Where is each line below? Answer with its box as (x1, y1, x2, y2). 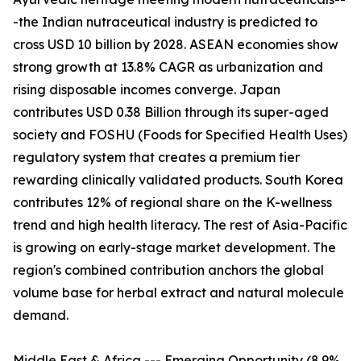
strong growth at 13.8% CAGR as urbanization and (13, 59, 323, 76)
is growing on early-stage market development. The (13, 239, 336, 256)
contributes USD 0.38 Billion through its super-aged (13, 104, 329, 121)
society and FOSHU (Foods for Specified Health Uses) (13, 127, 347, 143)
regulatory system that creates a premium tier (13, 149, 300, 166)
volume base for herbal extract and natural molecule (13, 284, 344, 301)
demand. (13, 307, 68, 324)
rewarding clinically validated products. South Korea (13, 172, 343, 189)
